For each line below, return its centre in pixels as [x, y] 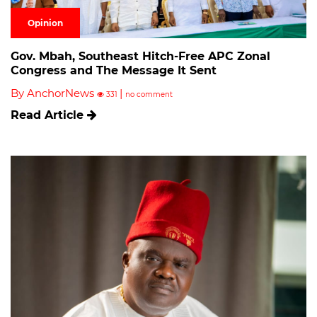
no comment [149, 94]
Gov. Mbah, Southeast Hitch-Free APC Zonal [140, 56]
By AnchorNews [54, 93]
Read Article [49, 115]
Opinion [45, 23]
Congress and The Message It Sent [114, 70]
